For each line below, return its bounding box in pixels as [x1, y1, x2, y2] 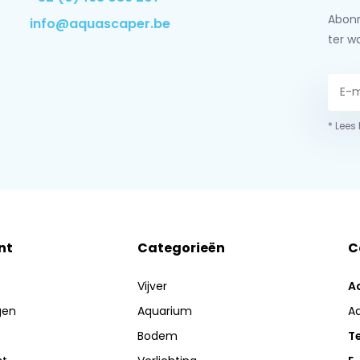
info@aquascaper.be [29, 14, 170, 33]
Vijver [137, 277, 168, 294]
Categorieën [137, 238, 226, 257]
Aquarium [137, 302, 193, 319]
